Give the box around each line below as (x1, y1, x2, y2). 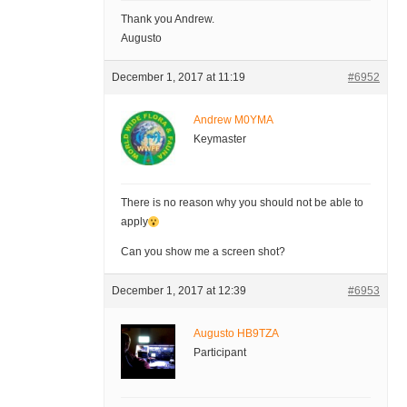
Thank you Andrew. (120, 13, 214, 26)
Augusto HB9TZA (193, 327, 279, 341)
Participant (193, 346, 246, 360)
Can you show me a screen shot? (120, 245, 285, 259)
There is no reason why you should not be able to (120, 196, 363, 210)
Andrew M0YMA (193, 114, 273, 127)
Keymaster (193, 133, 246, 146)
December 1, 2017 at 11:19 (111, 71, 245, 84)
